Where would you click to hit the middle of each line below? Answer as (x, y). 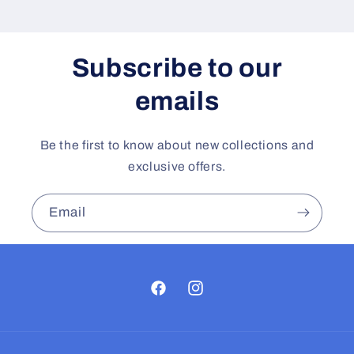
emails (177, 101)
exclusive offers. (177, 166)
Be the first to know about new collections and (177, 145)
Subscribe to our (177, 68)
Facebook (177, 297)
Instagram (213, 297)
